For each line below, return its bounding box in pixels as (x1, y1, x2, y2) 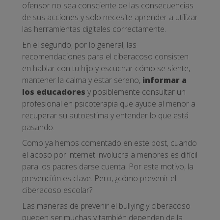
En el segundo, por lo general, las (22, 39, 137, 50)
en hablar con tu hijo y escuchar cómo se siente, (22, 62, 190, 74)
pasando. (22, 121, 55, 133)
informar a (142, 74, 187, 85)
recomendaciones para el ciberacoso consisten (22, 51, 189, 62)
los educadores (22, 86, 85, 97)
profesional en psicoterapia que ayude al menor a (22, 98, 195, 109)
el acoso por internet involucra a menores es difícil (22, 149, 197, 160)
